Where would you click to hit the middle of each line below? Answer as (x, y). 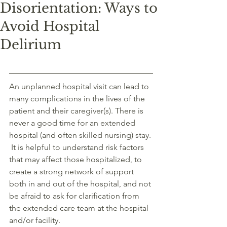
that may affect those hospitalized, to (77, 159)
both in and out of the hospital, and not (81, 184)
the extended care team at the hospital (80, 208)
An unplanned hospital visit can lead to (80, 86)
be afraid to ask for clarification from (75, 196)
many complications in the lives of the (78, 99)
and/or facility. (36, 220)
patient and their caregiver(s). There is (77, 111)
